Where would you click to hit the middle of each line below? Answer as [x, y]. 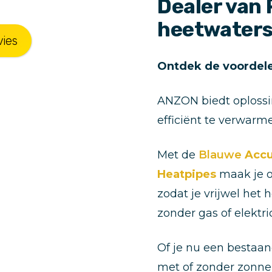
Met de [178, 155]
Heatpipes [187, 174]
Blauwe [222, 155]
